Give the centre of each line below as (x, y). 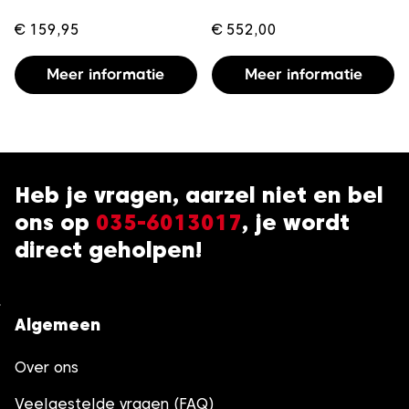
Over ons (47, 368)
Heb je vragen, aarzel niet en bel (199, 195)
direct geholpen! (108, 250)
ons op (55, 223)
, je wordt (296, 223)
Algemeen (58, 325)
